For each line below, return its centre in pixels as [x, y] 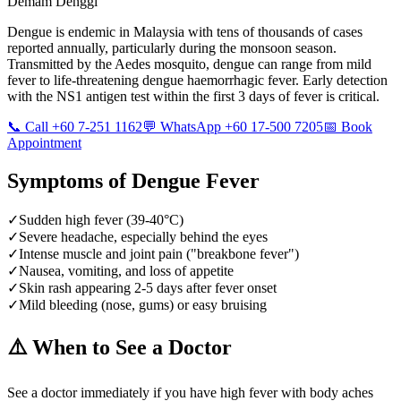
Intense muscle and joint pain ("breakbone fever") [159, 253]
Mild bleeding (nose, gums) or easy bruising [143, 304]
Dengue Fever [196, 180]
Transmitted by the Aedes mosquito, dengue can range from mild [189, 64]
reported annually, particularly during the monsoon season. [172, 47]
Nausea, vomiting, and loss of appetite [126, 270]
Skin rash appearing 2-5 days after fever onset [148, 287]
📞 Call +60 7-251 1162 [75, 126]
